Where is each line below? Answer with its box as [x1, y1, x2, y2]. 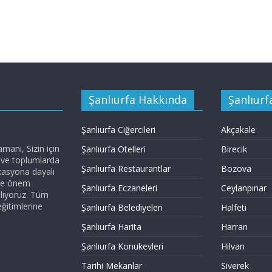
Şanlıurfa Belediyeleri [81, 202, 163, 213]
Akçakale [220, 124, 256, 135]
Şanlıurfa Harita [81, 221, 141, 233]
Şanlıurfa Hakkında [89, 92, 187, 107]
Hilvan [220, 240, 245, 252]
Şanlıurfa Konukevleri [81, 240, 163, 252]
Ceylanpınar [220, 182, 267, 194]
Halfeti [220, 202, 246, 213]
